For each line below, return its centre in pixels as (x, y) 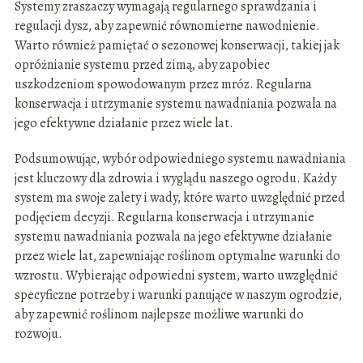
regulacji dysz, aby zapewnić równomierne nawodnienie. (167, 26)
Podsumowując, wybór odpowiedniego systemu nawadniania (180, 159)
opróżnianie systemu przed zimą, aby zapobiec (142, 65)
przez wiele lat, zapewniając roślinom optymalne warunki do (177, 256)
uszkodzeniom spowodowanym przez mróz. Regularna (163, 85)
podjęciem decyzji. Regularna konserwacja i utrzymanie (164, 218)
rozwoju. (38, 334)
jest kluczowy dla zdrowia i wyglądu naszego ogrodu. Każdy (175, 179)
